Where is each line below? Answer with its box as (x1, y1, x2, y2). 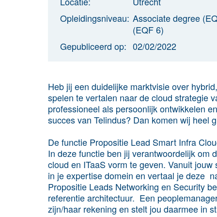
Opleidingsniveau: (60, 11, 129, 24)
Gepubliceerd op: (60, 39, 126, 52)
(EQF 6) (133, 23, 164, 36)
